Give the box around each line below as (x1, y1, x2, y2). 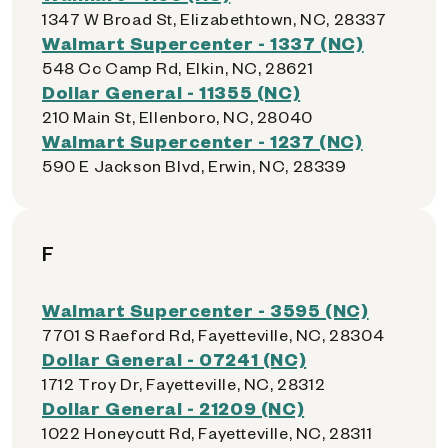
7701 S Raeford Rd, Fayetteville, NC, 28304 (42, 324, 385, 345)
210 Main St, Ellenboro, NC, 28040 (42, 106, 313, 127)
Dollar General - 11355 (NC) (42, 80, 301, 103)
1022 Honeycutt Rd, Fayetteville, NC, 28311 (42, 422, 373, 443)
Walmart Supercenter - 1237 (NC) (42, 129, 363, 152)
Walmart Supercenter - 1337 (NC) (42, 31, 364, 54)
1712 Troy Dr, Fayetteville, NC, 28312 (42, 373, 326, 394)
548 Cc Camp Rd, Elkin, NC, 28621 (42, 57, 314, 78)
